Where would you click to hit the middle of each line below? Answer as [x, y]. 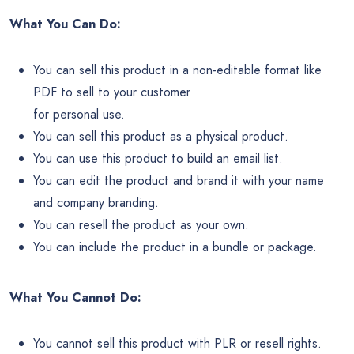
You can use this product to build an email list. [158, 159]
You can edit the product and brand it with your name [179, 181]
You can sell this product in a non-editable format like [177, 70]
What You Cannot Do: [75, 298]
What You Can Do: [65, 24]
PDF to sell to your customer [112, 92]
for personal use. [79, 115]
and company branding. [96, 203]
